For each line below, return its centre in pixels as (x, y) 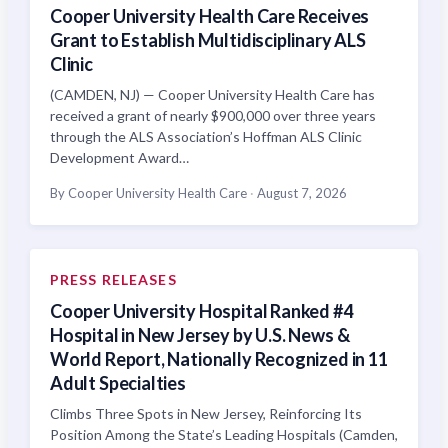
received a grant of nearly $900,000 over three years (213, 115)
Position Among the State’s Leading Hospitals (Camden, (224, 434)
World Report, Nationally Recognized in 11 (219, 359)
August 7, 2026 (300, 193)
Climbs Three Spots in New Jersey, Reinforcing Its (206, 413)
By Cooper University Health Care (150, 193)
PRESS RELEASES (113, 279)
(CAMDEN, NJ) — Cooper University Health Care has (212, 94)
